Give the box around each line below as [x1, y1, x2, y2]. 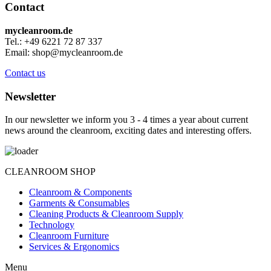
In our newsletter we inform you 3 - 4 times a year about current [5, 114, 248, 125]
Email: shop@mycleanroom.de [5, 47, 123, 57]
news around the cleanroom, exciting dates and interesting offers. [5, 125, 252, 136]
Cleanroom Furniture [29, 230, 109, 241]
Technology [29, 220, 74, 230]
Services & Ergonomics [29, 241, 119, 252]
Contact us [5, 67, 45, 78]
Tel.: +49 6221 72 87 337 [5, 36, 102, 47]
